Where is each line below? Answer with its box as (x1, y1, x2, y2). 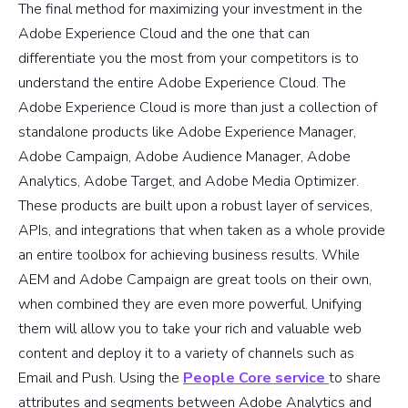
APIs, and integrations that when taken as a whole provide (18, 219, 385, 240)
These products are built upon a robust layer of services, (18, 195, 372, 216)
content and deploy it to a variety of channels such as (18, 342, 354, 363)
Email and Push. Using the (18, 367, 183, 388)
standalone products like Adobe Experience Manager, (18, 121, 356, 142)
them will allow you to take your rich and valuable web (18, 318, 362, 339)
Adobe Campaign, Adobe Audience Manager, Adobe (18, 146, 351, 167)
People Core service (183, 367, 329, 388)
